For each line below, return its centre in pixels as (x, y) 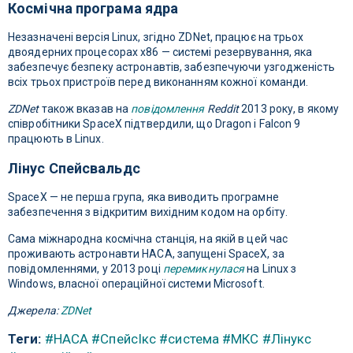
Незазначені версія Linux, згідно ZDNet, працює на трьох (156, 37)
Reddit (223, 109)
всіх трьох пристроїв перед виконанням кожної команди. (158, 82)
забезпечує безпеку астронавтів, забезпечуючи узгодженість (171, 67)
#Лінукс (287, 339)
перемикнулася (204, 269)
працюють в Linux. (56, 139)
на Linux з (271, 269)
